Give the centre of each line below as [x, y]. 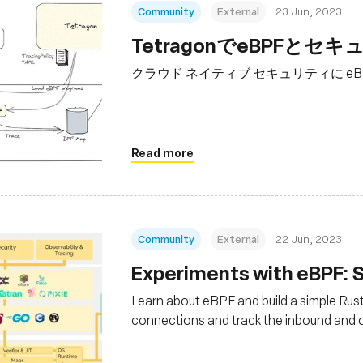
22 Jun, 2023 [309, 239]
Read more [162, 152]
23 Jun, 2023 [309, 11]
